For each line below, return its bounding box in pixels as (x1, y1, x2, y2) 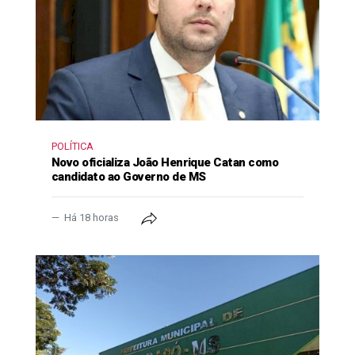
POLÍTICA (52, 140, 94, 153)
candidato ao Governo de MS (52, 170, 206, 185)
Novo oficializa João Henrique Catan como (52, 155, 279, 170)
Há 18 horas (62, 212, 121, 224)
